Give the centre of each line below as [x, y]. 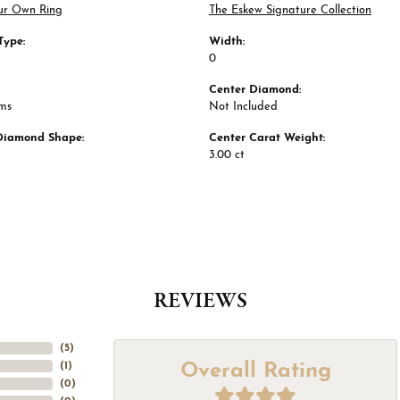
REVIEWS [200, 302]
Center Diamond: [255, 90]
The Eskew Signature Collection [290, 11]
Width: [227, 42]
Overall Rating [255, 371]
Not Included [243, 107]
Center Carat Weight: [267, 138]
